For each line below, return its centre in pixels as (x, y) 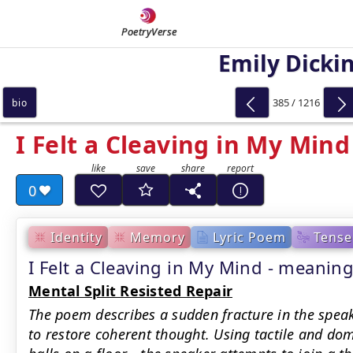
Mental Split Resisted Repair (130, 291)
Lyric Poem (249, 237)
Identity (76, 237)
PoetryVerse (149, 32)
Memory (158, 237)
